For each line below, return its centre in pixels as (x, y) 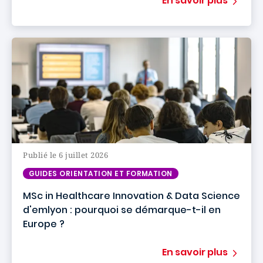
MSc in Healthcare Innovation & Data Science (131, 196)
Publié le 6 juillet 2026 (66, 155)
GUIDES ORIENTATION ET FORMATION (101, 173)
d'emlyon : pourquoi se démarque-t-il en (122, 210)
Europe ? (44, 224)
